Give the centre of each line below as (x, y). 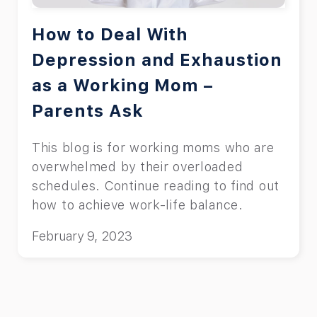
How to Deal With (110, 34)
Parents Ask (88, 110)
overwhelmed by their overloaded (138, 166)
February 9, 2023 (82, 236)
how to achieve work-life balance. (140, 204)
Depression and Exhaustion (157, 59)
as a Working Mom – (123, 85)
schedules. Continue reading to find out (156, 185)
